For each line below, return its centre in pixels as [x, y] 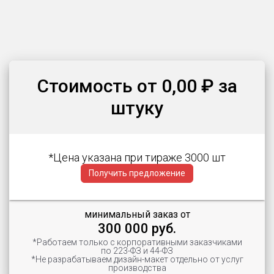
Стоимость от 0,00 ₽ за [137, 86]
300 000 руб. [137, 228]
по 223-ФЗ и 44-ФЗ [137, 250]
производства [137, 268]
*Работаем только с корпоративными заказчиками [137, 242]
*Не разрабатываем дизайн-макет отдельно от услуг [137, 259]
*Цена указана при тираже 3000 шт [137, 157]
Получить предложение [137, 173]
